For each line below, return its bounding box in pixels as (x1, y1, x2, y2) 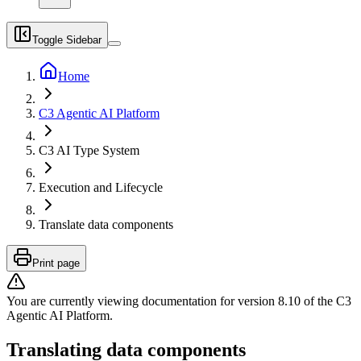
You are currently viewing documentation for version (6, 294, 278, 308)
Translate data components (39, 218, 173, 231)
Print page (32, 257, 80, 269)
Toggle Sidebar (32, 34, 102, 46)
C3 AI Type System (39, 143, 139, 157)
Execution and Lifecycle (39, 180, 163, 194)
